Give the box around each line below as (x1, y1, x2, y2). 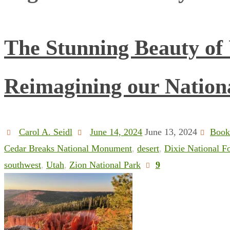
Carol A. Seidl (18, 126, 72, 137)
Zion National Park (69, 159, 141, 170)
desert (137, 143, 159, 154)
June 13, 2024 (145, 126, 198, 137)
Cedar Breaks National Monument (4, 143, 132, 154)
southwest (4, 159, 41, 170)
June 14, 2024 (90, 126, 143, 137)
